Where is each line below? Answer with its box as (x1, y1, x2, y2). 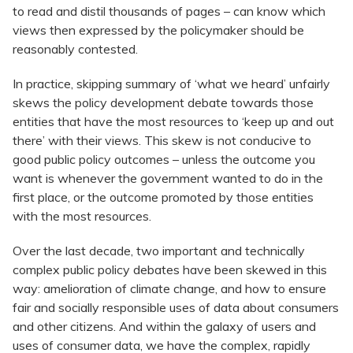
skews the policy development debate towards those (13, 95, 314, 111)
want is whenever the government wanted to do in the (13, 170, 323, 187)
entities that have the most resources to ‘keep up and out (13, 113, 334, 130)
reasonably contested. (13, 41, 138, 58)
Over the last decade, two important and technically (13, 243, 305, 259)
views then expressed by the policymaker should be (13, 22, 304, 39)
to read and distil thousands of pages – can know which (13, 3, 325, 20)
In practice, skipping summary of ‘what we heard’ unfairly (13, 76, 330, 92)
